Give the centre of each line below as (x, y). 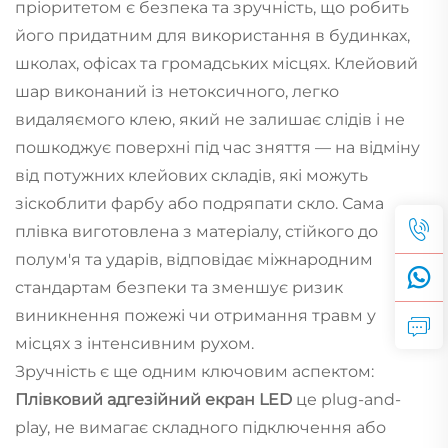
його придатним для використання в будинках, (212, 35)
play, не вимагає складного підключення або (200, 427)
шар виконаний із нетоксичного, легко (177, 91)
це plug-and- (348, 399)
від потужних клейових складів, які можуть (191, 175)
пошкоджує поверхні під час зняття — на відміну (217, 147)
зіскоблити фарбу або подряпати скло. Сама (199, 203)
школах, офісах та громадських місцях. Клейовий (216, 63)
